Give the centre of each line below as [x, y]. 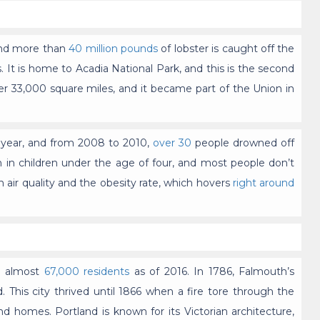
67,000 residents [87, 272]
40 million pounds [113, 49]
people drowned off [243, 143]
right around [264, 183]
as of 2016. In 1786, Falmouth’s [212, 272]
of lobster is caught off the [226, 49]
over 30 [172, 143]
